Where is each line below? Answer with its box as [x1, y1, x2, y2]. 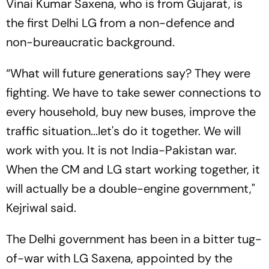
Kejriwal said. [6, 199, 76, 216]
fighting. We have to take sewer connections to [6, 84, 261, 100]
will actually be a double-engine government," [6, 180, 255, 196]
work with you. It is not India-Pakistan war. [6, 142, 237, 158]
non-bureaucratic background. [6, 34, 178, 50]
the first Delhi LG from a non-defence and [6, 14, 235, 31]
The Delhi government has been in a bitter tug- [6, 231, 262, 247]
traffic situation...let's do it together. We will [6, 122, 241, 139]
